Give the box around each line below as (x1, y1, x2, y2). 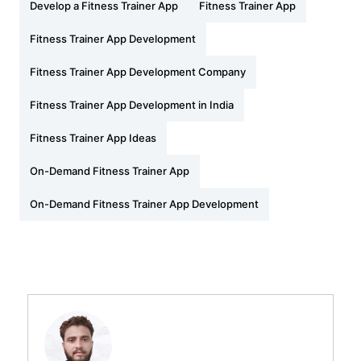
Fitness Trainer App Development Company (29, 65, 246, 79)
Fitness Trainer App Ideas (29, 131, 156, 145)
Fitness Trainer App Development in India (29, 98, 234, 112)
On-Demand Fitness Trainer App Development (29, 197, 259, 211)
